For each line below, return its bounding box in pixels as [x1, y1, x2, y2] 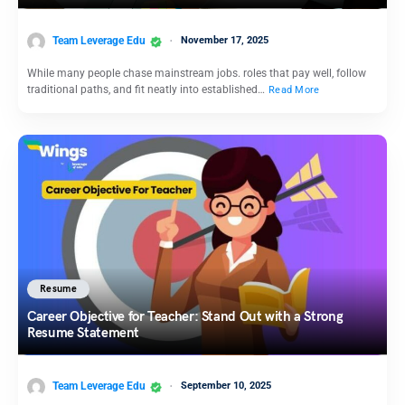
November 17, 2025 [181, 34, 268, 47]
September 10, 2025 [181, 380, 271, 392]
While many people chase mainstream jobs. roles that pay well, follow [27, 66, 366, 80]
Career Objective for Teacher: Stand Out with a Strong [27, 307, 344, 325]
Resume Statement [27, 324, 139, 341]
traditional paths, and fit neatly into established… [27, 82, 268, 96]
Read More [268, 83, 320, 96]
